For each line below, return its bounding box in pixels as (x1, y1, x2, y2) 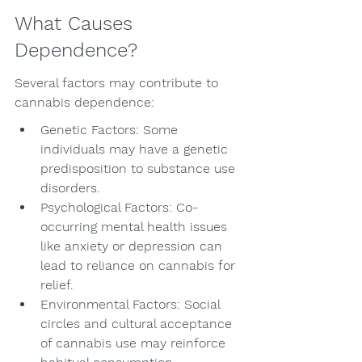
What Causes (15, 11, 139, 35)
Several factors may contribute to (15, 75, 222, 91)
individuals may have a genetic (40, 141, 232, 158)
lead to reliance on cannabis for (40, 258, 239, 274)
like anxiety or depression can (40, 238, 226, 255)
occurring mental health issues (40, 219, 231, 235)
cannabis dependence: (15, 95, 154, 111)
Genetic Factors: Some (40, 122, 182, 138)
